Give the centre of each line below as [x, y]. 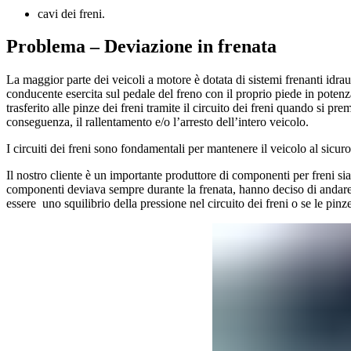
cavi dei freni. [73, 13]
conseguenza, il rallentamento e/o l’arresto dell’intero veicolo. [157, 122]
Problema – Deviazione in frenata [141, 47]
